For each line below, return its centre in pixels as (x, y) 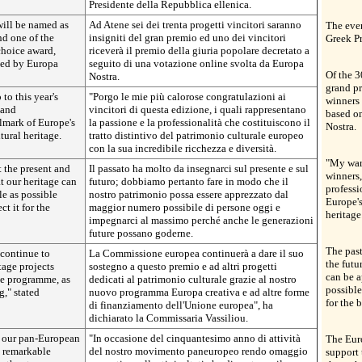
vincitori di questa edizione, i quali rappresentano (198, 109)
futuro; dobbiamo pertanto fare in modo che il (189, 181)
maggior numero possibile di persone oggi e (185, 207)
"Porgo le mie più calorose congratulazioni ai (187, 97)
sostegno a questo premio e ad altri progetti (183, 266)
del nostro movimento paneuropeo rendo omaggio (198, 351)
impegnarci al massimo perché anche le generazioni (201, 220)
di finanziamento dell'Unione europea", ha (181, 305)
